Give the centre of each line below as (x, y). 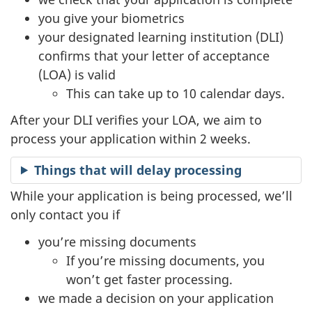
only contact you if (65, 214)
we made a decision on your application (156, 298)
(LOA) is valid (77, 74)
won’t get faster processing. (149, 279)
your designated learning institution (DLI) (161, 37)
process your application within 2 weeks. (131, 139)
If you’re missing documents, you (165, 260)
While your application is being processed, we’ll (151, 196)
